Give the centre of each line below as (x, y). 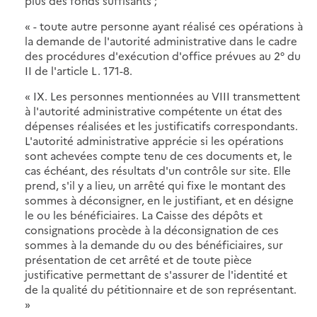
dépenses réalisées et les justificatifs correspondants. (161, 125)
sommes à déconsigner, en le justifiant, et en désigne (159, 200)
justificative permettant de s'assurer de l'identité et (156, 274)
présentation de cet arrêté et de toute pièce (138, 259)
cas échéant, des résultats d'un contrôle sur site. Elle (158, 170)
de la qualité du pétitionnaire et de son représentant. (161, 289)
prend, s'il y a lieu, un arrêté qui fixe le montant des (155, 185)
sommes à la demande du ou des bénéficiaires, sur (154, 244)
